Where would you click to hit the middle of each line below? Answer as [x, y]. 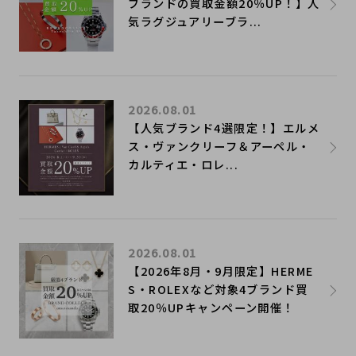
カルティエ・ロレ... [184, 164]
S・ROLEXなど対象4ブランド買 [218, 289]
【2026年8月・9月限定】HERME [221, 271]
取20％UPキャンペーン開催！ [211, 308]
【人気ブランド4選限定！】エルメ [224, 128]
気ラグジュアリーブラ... [195, 21]
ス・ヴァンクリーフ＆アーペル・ [219, 146]
